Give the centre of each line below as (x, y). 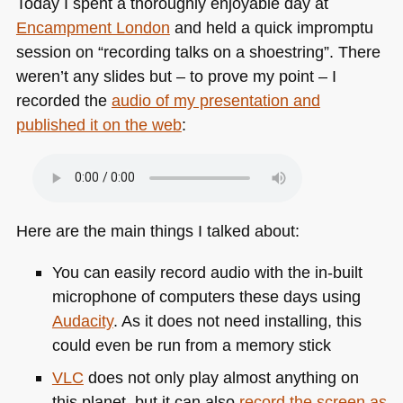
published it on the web (99, 125)
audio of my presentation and (215, 101)
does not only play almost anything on (221, 377)
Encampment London (93, 28)
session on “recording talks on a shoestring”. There (198, 52)
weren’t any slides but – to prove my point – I (176, 76)
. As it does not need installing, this (237, 320)
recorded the (63, 101)
